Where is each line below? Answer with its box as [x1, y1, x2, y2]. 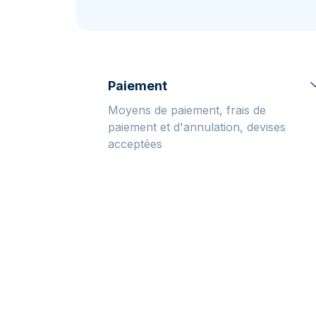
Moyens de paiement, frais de [108, 103, 266, 117]
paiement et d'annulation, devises [108, 120, 286, 134]
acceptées [108, 137, 162, 151]
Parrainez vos [14, 13, 89, 28]
